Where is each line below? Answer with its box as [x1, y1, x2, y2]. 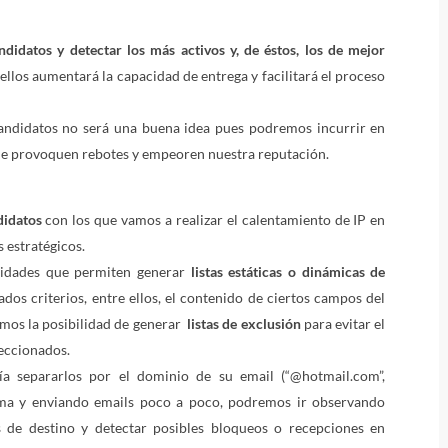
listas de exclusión [187, 315, 301, 333]
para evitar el [300, 315, 386, 333]
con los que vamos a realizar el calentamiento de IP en [41, 211, 386, 229]
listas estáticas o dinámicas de [190, 263, 386, 281]
